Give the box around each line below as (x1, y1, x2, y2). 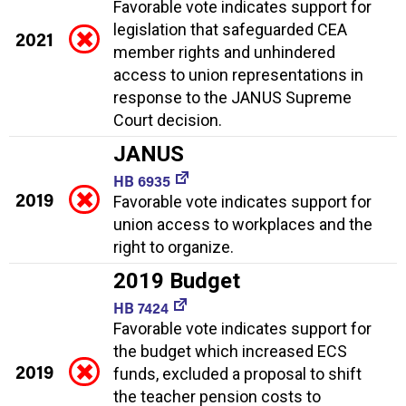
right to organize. (113, 237, 234, 256)
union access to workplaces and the (113, 214, 372, 234)
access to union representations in (113, 64, 363, 84)
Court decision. (113, 110, 222, 130)
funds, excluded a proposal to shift (113, 363, 362, 383)
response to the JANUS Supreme (113, 87, 352, 107)
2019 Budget (113, 267, 240, 294)
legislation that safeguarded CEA (113, 19, 347, 39)
